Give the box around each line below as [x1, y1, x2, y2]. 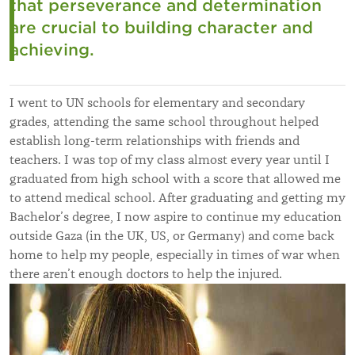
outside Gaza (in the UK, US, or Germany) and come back [10, 227, 334, 244]
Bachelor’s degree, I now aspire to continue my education [10, 208, 342, 225]
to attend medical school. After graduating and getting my [10, 189, 345, 206]
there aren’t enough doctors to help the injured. [10, 265, 282, 282]
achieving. [10, 40, 94, 59]
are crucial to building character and [10, 17, 313, 37]
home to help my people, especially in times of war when [10, 246, 340, 263]
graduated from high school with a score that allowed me [10, 170, 341, 187]
